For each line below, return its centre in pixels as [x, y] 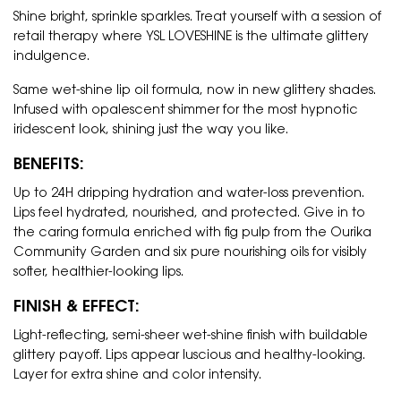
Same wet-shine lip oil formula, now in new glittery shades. [195, 91]
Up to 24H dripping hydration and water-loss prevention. [189, 194]
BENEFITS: [49, 165]
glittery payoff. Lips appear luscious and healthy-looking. [189, 356]
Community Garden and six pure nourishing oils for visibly [190, 253]
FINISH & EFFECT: [77, 307]
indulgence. [51, 57]
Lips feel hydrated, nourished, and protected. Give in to [189, 213]
